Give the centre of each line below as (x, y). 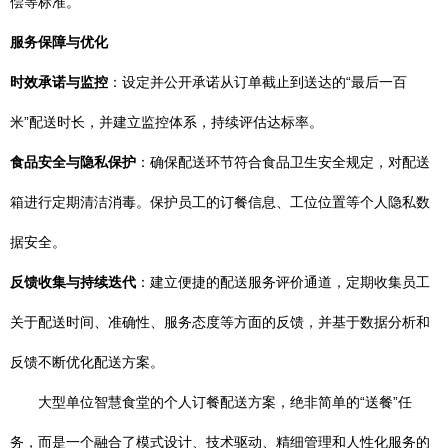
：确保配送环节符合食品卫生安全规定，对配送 (283, 162)
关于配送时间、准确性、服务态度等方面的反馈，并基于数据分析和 (220, 322)
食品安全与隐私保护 (73, 162)
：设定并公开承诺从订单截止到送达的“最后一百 (257, 82)
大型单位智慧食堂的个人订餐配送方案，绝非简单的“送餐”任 (225, 402)
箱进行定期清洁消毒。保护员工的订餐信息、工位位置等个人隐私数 (220, 202)
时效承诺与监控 (59, 82)
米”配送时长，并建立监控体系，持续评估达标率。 (166, 122)
